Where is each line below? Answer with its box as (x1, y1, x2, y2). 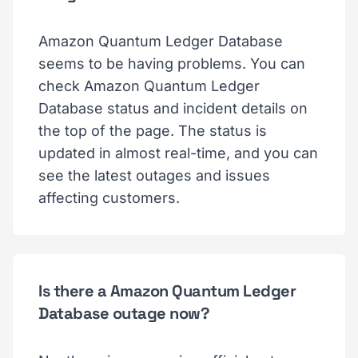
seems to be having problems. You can (38, 55, 305, 72)
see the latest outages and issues (38, 167, 270, 184)
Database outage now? (38, 303, 209, 324)
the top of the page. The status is (38, 122, 267, 139)
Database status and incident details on (38, 100, 308, 117)
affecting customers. (38, 189, 180, 206)
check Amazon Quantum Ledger (38, 78, 260, 94)
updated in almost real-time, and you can (38, 145, 318, 161)
